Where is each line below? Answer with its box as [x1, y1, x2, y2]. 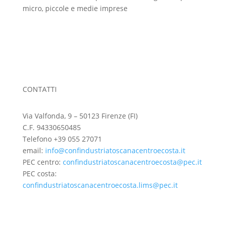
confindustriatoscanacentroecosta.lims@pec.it [22, 180, 178, 190]
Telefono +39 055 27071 [22, 134, 102, 144]
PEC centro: [22, 157, 63, 167]
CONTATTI [22, 84, 57, 94]
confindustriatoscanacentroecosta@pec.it [62, 157, 202, 167]
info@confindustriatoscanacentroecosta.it [45, 145, 185, 155]
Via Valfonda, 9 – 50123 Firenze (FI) [22, 110, 138, 121]
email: [22, 145, 45, 155]
